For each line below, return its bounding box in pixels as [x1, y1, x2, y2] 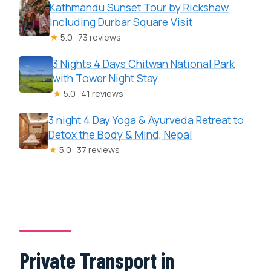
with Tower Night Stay [53, 70, 158, 85]
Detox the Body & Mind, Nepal [48, 126, 192, 142]
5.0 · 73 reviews [58, 31, 121, 43]
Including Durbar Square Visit [49, 14, 192, 29]
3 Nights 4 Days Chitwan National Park [53, 56, 235, 71]
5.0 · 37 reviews [57, 143, 120, 155]
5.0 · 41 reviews [62, 87, 124, 99]
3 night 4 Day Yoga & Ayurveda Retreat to [48, 112, 244, 127]
